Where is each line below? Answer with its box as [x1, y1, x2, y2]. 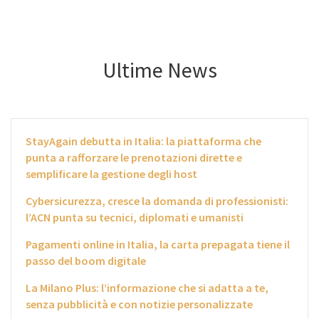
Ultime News [102, 56, 217, 84]
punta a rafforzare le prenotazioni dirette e [26, 150, 242, 165]
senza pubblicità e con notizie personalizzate [26, 297, 253, 312]
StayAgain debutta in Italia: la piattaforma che [26, 134, 261, 149]
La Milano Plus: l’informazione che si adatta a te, [26, 281, 268, 296]
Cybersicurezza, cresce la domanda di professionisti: [26, 194, 288, 209]
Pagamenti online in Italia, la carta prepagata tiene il [26, 237, 290, 252]
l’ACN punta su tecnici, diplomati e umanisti [26, 210, 244, 225]
